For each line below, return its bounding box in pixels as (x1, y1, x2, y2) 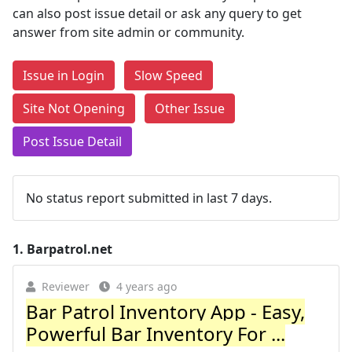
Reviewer (42, 279, 90, 294)
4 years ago (116, 279, 177, 294)
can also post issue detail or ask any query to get (13, 5, 302, 22)
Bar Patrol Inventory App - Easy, (26, 299, 305, 324)
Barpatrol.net (27, 240, 112, 258)
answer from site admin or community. (13, 24, 244, 41)
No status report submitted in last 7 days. (26, 189, 272, 207)
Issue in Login (23, 67, 104, 84)
